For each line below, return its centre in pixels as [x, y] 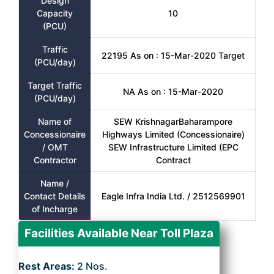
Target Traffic [55, 85]
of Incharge [55, 209]
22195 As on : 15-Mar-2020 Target [173, 55]
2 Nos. [92, 266]
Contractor [55, 160]
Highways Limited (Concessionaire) [173, 134]
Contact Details [55, 196]
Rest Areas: [48, 266]
